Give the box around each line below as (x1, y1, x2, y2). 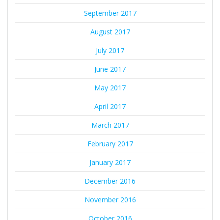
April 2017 (94, 101, 126, 111)
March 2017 (91, 120, 129, 130)
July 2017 (96, 45, 124, 55)
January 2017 (89, 157, 131, 167)
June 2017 (94, 64, 126, 74)
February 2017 (87, 138, 133, 148)
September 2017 (83, 8, 137, 18)
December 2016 (84, 176, 136, 186)
